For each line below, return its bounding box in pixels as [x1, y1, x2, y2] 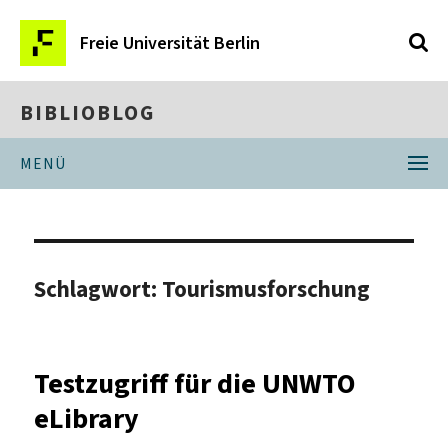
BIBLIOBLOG [20, 99, 155, 127]
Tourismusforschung [162, 273, 371, 304]
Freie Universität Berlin [80, 31, 260, 55]
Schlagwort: [34, 273, 163, 304]
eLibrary [34, 399, 140, 437]
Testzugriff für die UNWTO [34, 364, 357, 402]
